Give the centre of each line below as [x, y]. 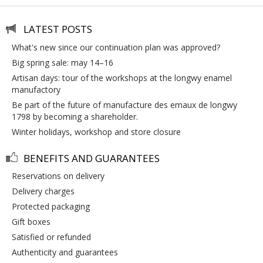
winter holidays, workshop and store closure [100, 131]
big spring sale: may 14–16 [65, 62]
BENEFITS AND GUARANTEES [92, 158]
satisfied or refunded [54, 237]
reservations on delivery [61, 176]
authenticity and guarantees [68, 252]
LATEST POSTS [58, 29]
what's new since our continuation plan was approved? [120, 47]
